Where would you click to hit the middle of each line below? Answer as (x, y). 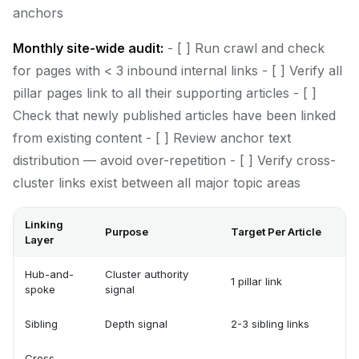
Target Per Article (276, 232)
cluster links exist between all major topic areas (157, 183)
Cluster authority (147, 274)
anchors (38, 13)
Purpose (127, 232)
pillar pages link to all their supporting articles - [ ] (165, 93)
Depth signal (136, 324)
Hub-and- (49, 274)
